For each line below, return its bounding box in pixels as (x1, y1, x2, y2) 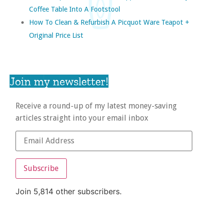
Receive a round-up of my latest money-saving (15, 101, 177, 110)
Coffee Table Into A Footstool (29, 5, 120, 13)
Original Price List (29, 31, 83, 39)
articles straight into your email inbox (15, 113, 148, 123)
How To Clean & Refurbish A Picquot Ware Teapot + (29, 18, 189, 26)
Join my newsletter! (10, 74, 108, 88)
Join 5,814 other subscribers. (15, 186, 122, 197)
